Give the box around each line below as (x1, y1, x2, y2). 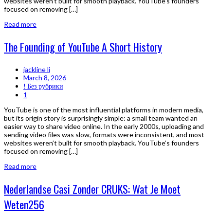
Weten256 (4, 197, 44, 213)
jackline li (23, 65, 50, 74)
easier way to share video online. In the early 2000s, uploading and (4, 122, 204, 131)
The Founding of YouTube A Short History (4, 39, 162, 55)
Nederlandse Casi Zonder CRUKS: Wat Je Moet (4, 181, 181, 197)
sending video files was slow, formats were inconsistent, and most (4, 130, 204, 139)
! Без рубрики (23, 82, 63, 91)
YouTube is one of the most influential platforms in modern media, (4, 106, 203, 114)
